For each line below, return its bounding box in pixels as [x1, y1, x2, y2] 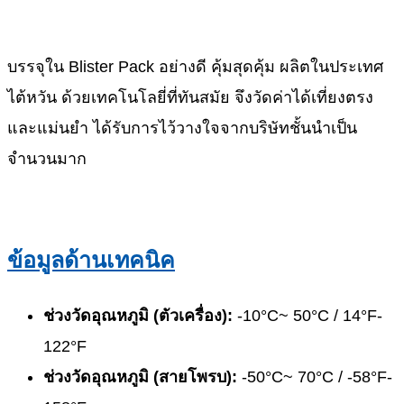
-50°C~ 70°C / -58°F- [237, 368, 392, 387]
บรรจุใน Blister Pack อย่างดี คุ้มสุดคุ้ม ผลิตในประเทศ [7, 57, 383, 76]
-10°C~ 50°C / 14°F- [233, 307, 382, 326]
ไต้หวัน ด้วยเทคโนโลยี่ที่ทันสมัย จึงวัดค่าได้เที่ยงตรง [7, 87, 373, 106]
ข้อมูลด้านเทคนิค [7, 247, 175, 273]
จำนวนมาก [7, 149, 87, 168]
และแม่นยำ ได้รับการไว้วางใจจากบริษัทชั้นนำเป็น [7, 118, 357, 137]
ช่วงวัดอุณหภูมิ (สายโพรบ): [43, 368, 237, 387]
